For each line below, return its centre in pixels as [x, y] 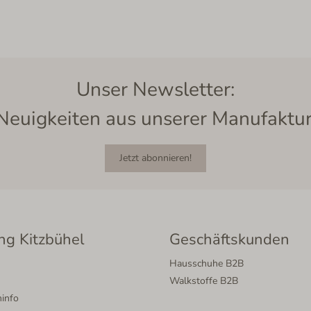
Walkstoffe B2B [204, 281]
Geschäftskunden [229, 239]
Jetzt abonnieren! [155, 158]
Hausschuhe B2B [207, 263]
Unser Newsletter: [155, 90]
